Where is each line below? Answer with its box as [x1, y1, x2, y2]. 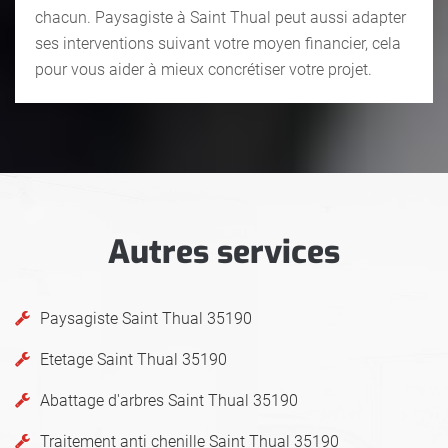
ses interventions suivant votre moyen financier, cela [35, 33, 401, 53]
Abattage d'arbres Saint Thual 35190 [40, 390, 298, 410]
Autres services [108, 230, 340, 273]
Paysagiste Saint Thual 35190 [40, 308, 252, 328]
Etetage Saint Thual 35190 [40, 349, 227, 369]
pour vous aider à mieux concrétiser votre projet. [35, 59, 372, 79]
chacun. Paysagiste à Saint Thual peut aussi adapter [35, 7, 406, 27]
